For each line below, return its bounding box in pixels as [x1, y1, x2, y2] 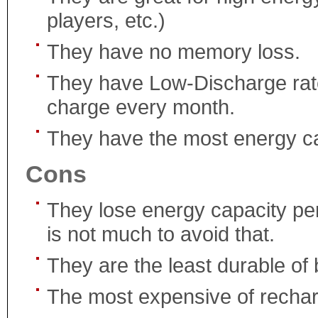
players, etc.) [47, 8, 165, 32]
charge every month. [47, 94, 235, 119]
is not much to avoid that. [47, 221, 275, 246]
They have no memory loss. [47, 39, 300, 63]
